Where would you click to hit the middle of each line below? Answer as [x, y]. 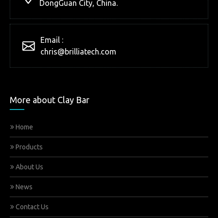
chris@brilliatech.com [78, 52]
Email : [52, 40]
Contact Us [31, 207]
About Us [29, 167]
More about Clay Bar [50, 100]
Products [28, 147]
